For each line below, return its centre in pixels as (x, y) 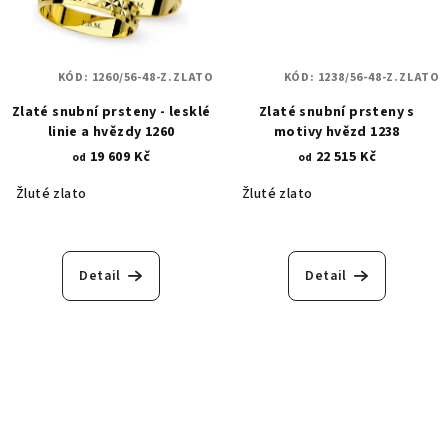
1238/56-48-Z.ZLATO (378, 77)
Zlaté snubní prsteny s (337, 111)
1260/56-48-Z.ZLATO (152, 77)
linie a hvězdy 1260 (111, 131)
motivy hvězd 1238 (337, 131)
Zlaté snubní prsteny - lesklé (111, 111)
